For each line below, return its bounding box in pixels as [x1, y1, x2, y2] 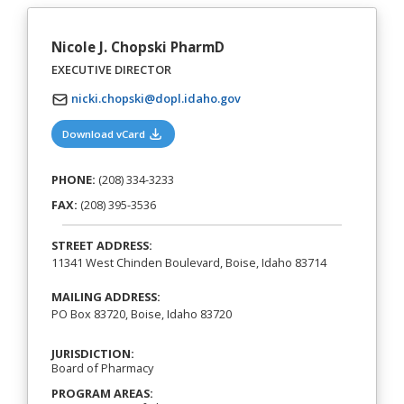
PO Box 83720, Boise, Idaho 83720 [50, 306, 232, 323]
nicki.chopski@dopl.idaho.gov [70, 89, 241, 106]
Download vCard [62, 126, 149, 141]
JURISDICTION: [50, 344, 134, 362]
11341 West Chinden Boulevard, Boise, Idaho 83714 [50, 254, 326, 271]
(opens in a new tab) [162, 125, 265, 140]
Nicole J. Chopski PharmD [50, 38, 225, 57]
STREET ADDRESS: [50, 237, 152, 254]
